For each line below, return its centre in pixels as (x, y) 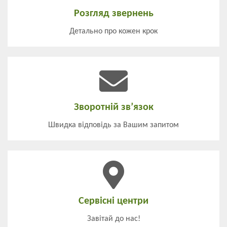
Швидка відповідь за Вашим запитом (113, 125)
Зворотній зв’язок (113, 108)
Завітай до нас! (113, 219)
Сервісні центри (113, 201)
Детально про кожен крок (113, 32)
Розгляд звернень (113, 14)
